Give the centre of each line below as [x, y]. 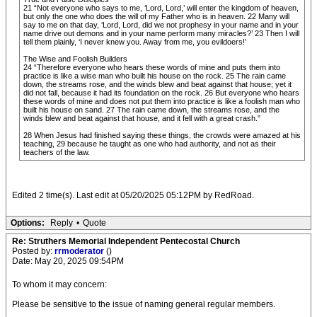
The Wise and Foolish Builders [75, 59]
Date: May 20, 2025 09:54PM [68, 261]
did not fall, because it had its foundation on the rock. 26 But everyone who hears [161, 93]
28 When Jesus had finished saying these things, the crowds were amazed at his [162, 135]
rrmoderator [80, 251]
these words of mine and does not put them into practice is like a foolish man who [162, 101]
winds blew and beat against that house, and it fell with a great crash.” [142, 118]
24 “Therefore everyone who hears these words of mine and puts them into [152, 67]
